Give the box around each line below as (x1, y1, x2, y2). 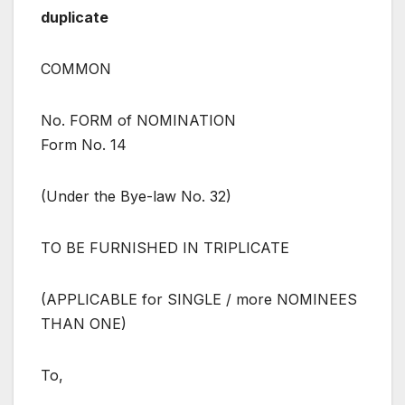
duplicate (41, 7, 108, 26)
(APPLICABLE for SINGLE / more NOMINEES (41, 289, 357, 308)
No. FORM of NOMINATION (41, 110, 236, 129)
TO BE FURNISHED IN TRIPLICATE (41, 238, 289, 257)
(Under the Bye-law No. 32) (41, 186, 231, 205)
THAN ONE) (41, 314, 127, 333)
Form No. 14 (41, 135, 127, 154)
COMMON (41, 59, 111, 78)
